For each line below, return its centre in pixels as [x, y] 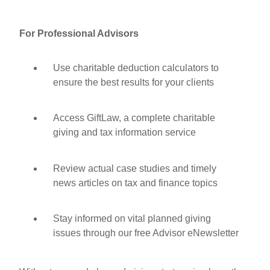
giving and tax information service [125, 133]
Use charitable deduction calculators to [136, 68]
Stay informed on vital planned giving [132, 218]
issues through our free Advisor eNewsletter [146, 233]
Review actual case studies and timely [135, 168]
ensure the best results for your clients [134, 83]
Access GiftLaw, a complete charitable [134, 118]
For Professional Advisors [79, 33]
